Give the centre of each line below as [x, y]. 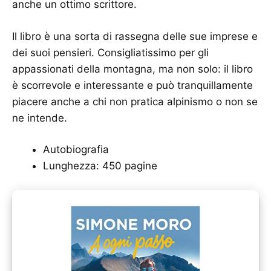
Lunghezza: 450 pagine [100, 166]
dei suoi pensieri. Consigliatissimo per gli [110, 52]
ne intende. [41, 118]
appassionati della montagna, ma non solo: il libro [132, 69]
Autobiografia [76, 150]
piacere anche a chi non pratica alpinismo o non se [135, 101]
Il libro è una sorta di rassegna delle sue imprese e [135, 36]
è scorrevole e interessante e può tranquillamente [132, 85]
